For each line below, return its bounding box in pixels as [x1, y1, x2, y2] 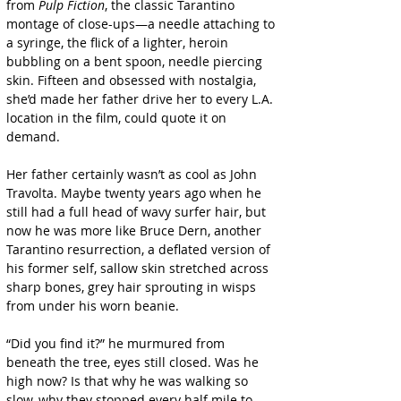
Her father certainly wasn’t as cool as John [6, 166, 260, 183]
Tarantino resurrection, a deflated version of [6, 241, 274, 258]
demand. [6, 128, 60, 145]
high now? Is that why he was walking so [6, 372, 252, 389]
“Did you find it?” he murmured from [6, 335, 228, 352]
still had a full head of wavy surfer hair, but [6, 203, 269, 220]
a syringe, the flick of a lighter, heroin [6, 34, 232, 51]
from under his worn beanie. [6, 297, 179, 314]
